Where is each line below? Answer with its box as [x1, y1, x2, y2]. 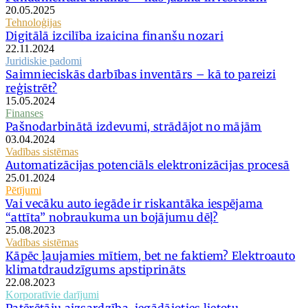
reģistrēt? [5, 80, 58, 95]
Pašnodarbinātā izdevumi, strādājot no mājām [5, 119, 262, 133]
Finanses [5, 107, 43, 119]
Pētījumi [5, 184, 41, 196]
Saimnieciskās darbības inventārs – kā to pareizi [5, 67, 276, 81]
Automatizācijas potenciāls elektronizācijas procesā [5, 157, 290, 172]
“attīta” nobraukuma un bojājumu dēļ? [5, 210, 219, 224]
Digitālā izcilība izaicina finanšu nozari [5, 28, 224, 43]
